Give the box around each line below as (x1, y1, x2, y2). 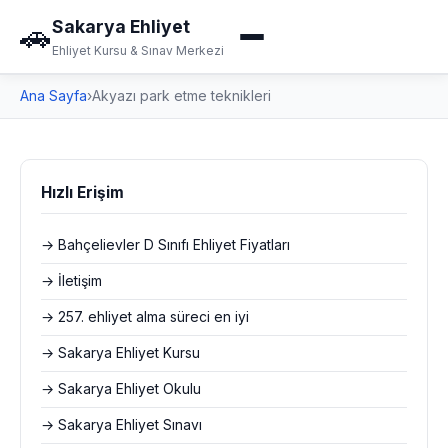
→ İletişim (41, 273, 102, 289)
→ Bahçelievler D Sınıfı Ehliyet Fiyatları (41, 237, 290, 253)
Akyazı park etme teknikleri (92, 88, 271, 104)
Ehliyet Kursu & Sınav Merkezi (52, 43, 224, 58)
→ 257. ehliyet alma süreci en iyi (41, 309, 249, 325)
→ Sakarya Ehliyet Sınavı (41, 417, 202, 433)
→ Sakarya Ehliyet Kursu (41, 345, 200, 361)
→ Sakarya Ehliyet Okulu (41, 381, 201, 397)
